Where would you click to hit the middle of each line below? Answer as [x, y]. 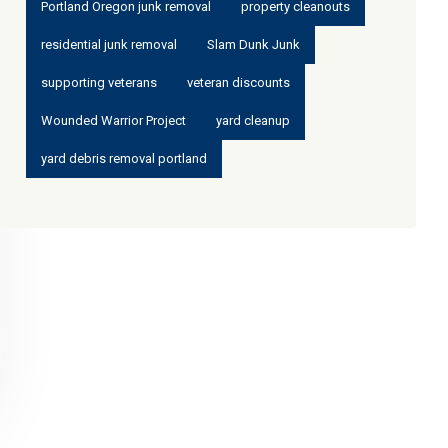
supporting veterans [99, 82]
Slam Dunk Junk [253, 44]
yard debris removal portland [124, 158]
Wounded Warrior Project [113, 120]
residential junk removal [109, 44]
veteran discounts [238, 82]
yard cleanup [253, 120]
